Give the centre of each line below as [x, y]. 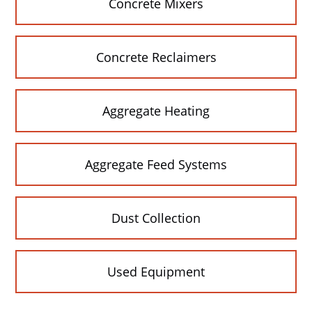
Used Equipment [156, 272]
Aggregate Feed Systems [156, 165]
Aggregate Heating [156, 111]
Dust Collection [156, 218]
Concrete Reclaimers [156, 57]
